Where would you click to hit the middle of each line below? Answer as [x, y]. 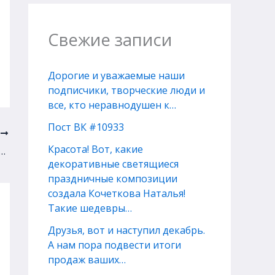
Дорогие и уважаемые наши [116, 76]
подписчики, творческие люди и [126, 91]
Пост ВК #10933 [86, 127]
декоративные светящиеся [113, 164]
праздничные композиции [113, 179]
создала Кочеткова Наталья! [117, 194]
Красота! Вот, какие [95, 149]
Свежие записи [110, 40]
